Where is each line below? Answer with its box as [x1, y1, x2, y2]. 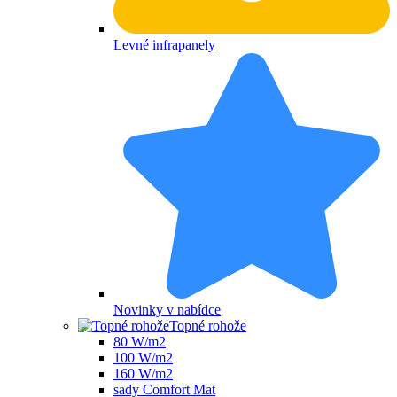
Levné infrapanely [113, 36, 215, 52]
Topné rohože [169, 318, 246, 334]
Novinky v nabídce [113, 302, 221, 318]
